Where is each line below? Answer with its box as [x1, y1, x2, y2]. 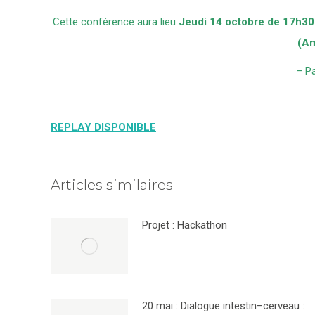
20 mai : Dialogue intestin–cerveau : [142, 300, 304, 312]
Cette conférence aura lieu [53, 15, 179, 28]
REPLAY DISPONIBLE [51, 121, 156, 134]
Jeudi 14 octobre [179, 15, 267, 28]
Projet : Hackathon [142, 219, 227, 231]
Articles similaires [51, 176, 173, 193]
